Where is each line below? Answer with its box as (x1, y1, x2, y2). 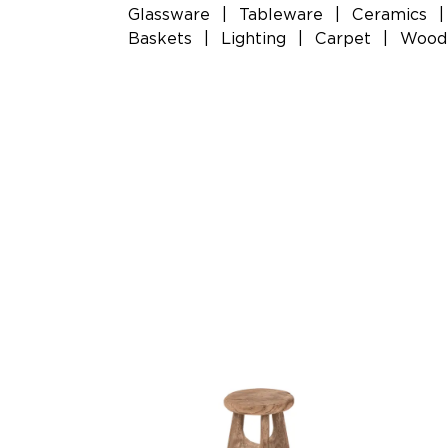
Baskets (128, 29, 192, 48)
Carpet (315, 29, 371, 48)
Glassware (128, 5, 210, 24)
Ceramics (352, 5, 427, 24)
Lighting (221, 29, 286, 48)
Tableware (239, 5, 323, 24)
